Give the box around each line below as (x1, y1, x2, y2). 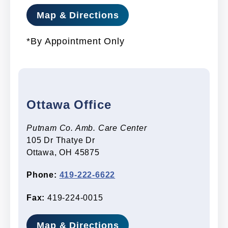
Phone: (26, 170, 57, 180)
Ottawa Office (26, 97, 111, 112)
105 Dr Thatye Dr (26, 135, 95, 145)
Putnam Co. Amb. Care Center (26, 123, 147, 132)
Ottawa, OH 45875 (26, 148, 100, 157)
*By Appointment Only (26, 36, 125, 46)
